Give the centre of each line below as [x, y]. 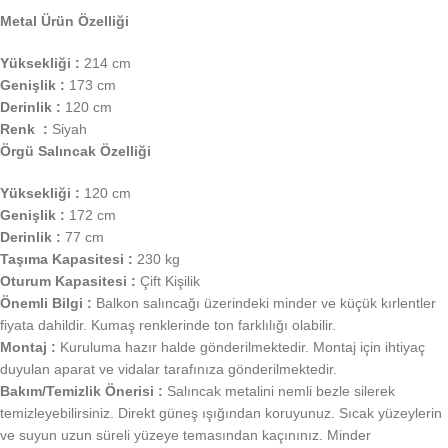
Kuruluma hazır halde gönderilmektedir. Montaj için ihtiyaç [240, 347]
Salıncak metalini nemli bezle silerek [281, 391]
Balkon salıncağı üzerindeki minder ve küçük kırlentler [264, 303]
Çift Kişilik [168, 281]
